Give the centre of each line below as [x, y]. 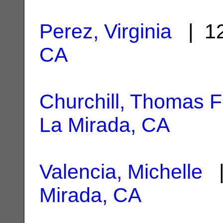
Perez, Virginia [106, 31]
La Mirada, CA [105, 125]
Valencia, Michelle [121, 171]
